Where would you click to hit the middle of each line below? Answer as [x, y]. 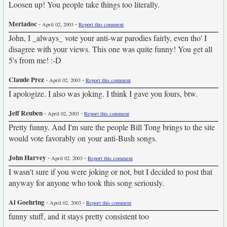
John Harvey [27, 158]
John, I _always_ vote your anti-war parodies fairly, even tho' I [108, 38]
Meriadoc [23, 24]
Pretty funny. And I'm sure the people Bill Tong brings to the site [112, 127]
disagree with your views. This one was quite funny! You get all [110, 49]
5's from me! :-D [35, 60]
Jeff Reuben [26, 113]
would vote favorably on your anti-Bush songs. [83, 138]
